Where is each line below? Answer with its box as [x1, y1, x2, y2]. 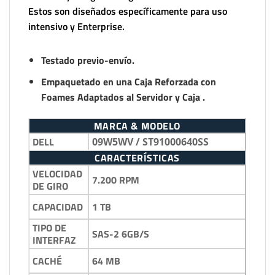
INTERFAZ [33, 232, 76, 247]
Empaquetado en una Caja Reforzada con [41, 74, 216, 89]
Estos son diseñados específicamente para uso [28, 4, 227, 19]
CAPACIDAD [33, 199, 83, 214]
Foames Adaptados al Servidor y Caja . [41, 89, 205, 104]
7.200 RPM [92, 172, 139, 187]
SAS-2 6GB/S [92, 226, 149, 241]
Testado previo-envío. [41, 53, 134, 68]
